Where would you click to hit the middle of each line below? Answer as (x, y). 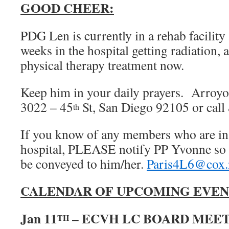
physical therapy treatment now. (105, 65)
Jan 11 (39, 218)
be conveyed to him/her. (84, 164)
